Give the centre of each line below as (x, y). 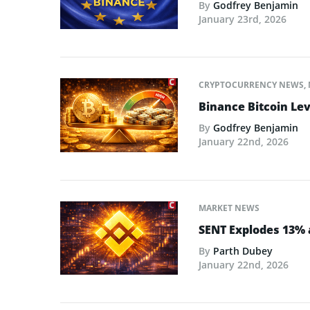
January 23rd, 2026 (243, 19)
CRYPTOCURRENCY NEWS (251, 85)
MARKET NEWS (229, 208)
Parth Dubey (243, 250)
